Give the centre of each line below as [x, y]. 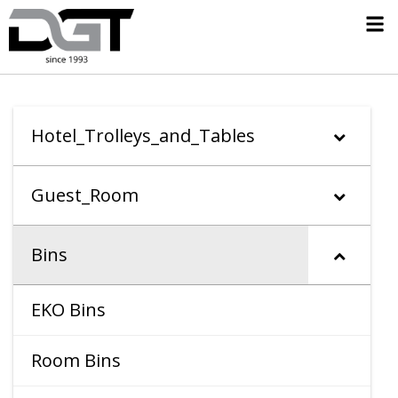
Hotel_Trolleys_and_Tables [143, 136]
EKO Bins [68, 310]
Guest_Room [85, 195]
